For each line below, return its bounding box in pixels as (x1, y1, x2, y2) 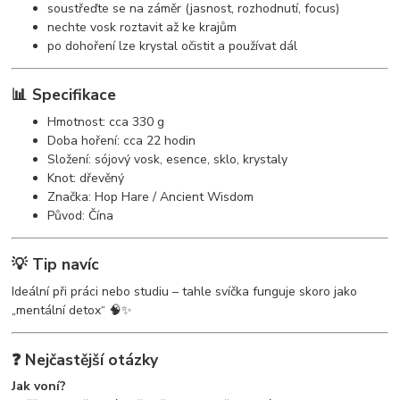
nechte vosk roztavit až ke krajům (47, 18, 237, 36)
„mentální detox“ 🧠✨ (12, 302, 133, 320)
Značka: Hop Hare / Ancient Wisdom (47, 187, 254, 205)
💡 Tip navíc (12, 254, 100, 276)
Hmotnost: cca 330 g (47, 112, 165, 130)
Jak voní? (12, 378, 67, 396)
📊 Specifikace (12, 84, 117, 106)
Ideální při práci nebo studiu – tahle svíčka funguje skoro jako (12, 283, 358, 301)
